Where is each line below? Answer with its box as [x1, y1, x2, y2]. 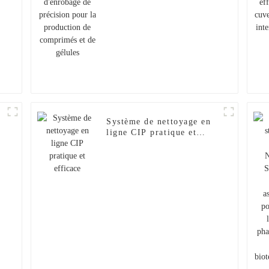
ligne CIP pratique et [106, 128, 197, 138]
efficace [106, 139, 141, 148]
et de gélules [106, 5, 161, 14]
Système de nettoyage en [106, 117, 211, 127]
